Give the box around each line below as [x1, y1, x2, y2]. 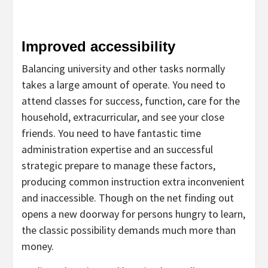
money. [22, 239, 54, 253]
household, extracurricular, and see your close [22, 109, 224, 124]
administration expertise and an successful [22, 142, 213, 156]
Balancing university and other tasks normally [22, 61, 225, 75]
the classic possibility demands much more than [22, 223, 236, 237]
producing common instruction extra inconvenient [22, 174, 245, 188]
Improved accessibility [22, 38, 175, 54]
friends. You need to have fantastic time [22, 126, 201, 140]
